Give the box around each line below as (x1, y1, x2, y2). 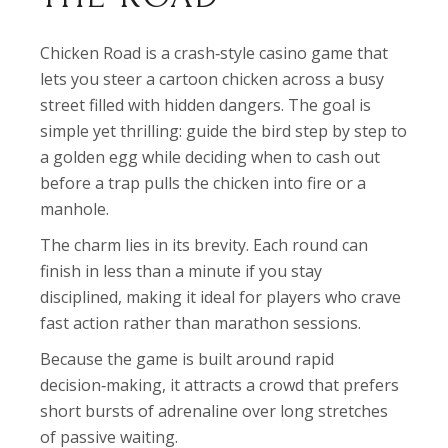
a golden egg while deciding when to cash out (40, 146, 381, 168)
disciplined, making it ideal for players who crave (40, 286, 402, 308)
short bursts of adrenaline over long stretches (40, 400, 389, 422)
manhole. (40, 198, 110, 220)
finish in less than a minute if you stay (40, 260, 323, 282)
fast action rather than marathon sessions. (40, 312, 362, 334)
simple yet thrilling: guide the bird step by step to (40, 120, 408, 142)
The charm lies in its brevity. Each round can (40, 234, 369, 256)
